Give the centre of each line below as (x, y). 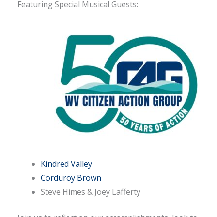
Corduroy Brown (71, 178)
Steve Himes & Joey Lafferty (91, 192)
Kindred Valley (66, 164)
